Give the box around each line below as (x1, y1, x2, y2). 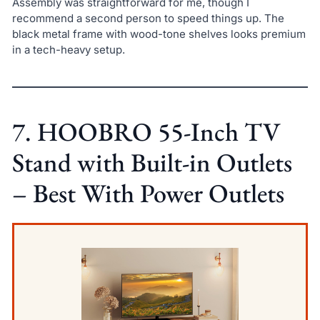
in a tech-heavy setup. (11, 42, 125, 56)
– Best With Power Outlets (11, 176, 284, 210)
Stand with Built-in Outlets (11, 145, 292, 179)
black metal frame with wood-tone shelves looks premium (11, 26, 306, 41)
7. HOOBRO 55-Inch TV (11, 114, 281, 149)
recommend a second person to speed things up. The (11, 11, 284, 25)
